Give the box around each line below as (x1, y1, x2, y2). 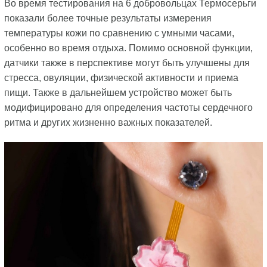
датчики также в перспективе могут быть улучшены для (4, 58, 250, 69)
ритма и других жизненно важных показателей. (4, 117, 212, 128)
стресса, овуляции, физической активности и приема (4, 73, 238, 83)
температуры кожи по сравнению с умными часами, (4, 28, 234, 39)
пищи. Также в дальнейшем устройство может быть (4, 88, 232, 98)
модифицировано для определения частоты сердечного (4, 103, 253, 113)
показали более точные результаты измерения (4, 13, 212, 24)
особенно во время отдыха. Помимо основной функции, (4, 43, 253, 54)
